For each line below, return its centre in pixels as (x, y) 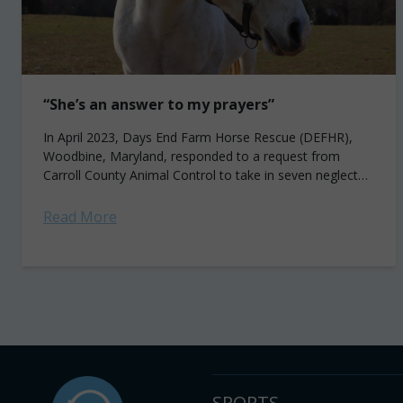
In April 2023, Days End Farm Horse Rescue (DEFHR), (198, 137)
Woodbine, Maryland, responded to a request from (192, 156)
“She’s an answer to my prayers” (159, 104)
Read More (80, 217)
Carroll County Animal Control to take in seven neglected (208, 175)
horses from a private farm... (126, 194)
